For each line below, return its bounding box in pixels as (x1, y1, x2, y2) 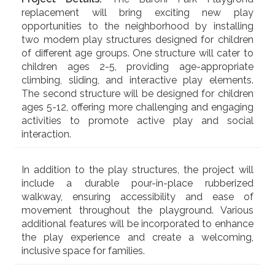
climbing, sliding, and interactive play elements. (21, 74, 254, 86)
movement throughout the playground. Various (21, 204, 254, 216)
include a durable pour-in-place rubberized (21, 177, 254, 189)
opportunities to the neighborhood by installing (21, 20, 254, 32)
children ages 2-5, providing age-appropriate (21, 60, 254, 72)
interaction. (21, 128, 72, 140)
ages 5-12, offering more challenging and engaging (21, 101, 254, 113)
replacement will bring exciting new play (21, 6, 254, 18)
